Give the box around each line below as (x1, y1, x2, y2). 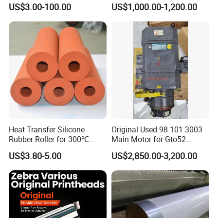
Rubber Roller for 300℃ (9, 134, 90, 145)
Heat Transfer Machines (9, 144, 91, 155)
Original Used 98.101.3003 (111, 124, 202, 135)
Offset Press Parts (111, 144, 174, 155)
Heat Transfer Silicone (9, 124, 85, 135)
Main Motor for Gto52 (111, 134, 186, 145)
